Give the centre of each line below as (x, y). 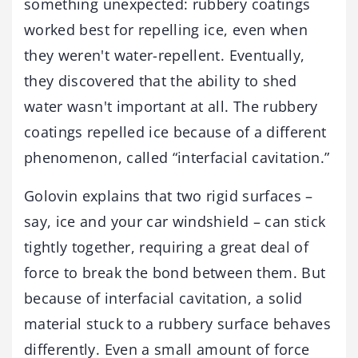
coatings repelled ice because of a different (175, 132)
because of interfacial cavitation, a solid (163, 298)
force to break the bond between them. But (175, 272)
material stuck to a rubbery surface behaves (178, 324)
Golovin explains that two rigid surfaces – (169, 196)
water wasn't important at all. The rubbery (171, 106)
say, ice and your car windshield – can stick (175, 221)
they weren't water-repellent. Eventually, (165, 55)
